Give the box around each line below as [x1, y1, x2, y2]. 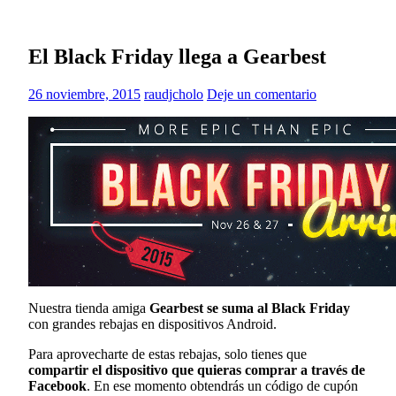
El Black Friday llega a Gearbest [28, 45, 326, 69]
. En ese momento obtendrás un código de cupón [87, 378, 358, 394]
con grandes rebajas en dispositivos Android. [28, 316, 277, 332]
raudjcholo [144, 87, 203, 103]
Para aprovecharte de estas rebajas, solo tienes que [28, 346, 307, 362]
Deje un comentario [207, 87, 316, 103]
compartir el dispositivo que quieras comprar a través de [28, 362, 365, 378]
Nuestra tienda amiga [28, 301, 149, 316]
